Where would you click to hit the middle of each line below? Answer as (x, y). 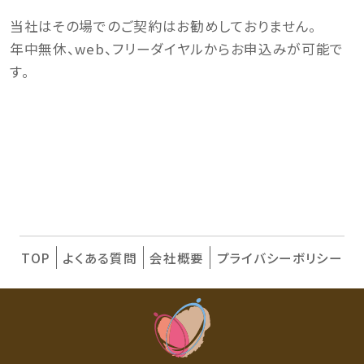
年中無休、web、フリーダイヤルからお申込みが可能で (177, 49)
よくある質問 (100, 258)
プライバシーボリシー (279, 258)
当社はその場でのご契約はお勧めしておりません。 (163, 26)
